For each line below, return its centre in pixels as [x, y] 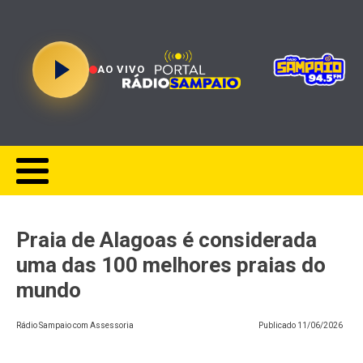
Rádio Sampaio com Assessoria [75, 325]
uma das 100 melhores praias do [171, 265]
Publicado [278, 325]
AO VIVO [121, 69]
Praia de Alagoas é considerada [167, 240]
